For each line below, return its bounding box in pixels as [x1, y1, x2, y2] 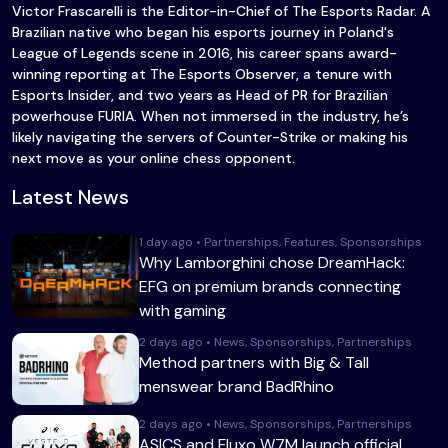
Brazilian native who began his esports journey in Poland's [12, 23, 394, 42]
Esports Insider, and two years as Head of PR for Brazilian [12, 86, 388, 105]
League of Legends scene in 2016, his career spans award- [12, 44, 397, 63]
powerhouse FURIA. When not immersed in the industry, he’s [12, 107, 409, 126]
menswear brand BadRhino [139, 376, 335, 398]
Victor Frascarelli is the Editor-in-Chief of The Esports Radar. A [12, 2, 430, 21]
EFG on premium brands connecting [139, 276, 402, 298]
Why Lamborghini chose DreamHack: [139, 252, 406, 274]
